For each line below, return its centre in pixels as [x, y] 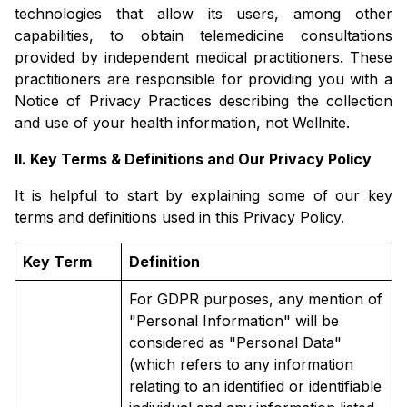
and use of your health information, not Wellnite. [182, 123]
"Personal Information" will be [234, 321]
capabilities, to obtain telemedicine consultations [203, 36]
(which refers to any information [241, 365]
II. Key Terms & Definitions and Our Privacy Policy [193, 159]
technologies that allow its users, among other [203, 14]
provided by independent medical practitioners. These [203, 58]
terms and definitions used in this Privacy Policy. [179, 218]
